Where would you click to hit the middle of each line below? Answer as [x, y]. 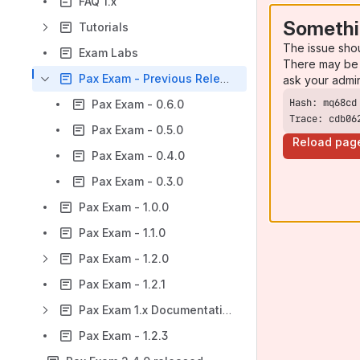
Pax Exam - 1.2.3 [123, 335]
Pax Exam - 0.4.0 [138, 155]
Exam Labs [108, 53]
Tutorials [104, 27]
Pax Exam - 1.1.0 [122, 233]
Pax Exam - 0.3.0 [137, 181]
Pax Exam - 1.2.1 [122, 284]
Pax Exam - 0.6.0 [138, 104]
